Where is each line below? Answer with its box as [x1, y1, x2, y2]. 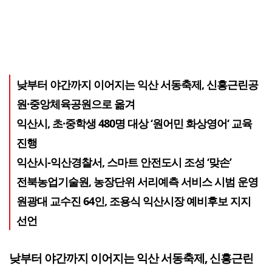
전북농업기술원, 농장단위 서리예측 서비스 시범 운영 [16, 174, 258, 189]
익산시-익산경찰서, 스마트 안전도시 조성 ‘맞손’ [16, 154, 231, 169]
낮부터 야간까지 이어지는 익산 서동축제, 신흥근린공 [16, 76, 258, 92]
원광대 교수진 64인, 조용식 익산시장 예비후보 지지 [16, 193, 251, 208]
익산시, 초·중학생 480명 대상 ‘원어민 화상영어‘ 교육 [16, 115, 252, 131]
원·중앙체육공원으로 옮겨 [16, 96, 135, 111]
